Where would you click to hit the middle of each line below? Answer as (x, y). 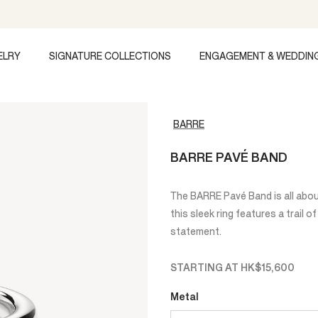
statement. (196, 232)
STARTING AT (205, 268)
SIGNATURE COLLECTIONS (110, 56)
